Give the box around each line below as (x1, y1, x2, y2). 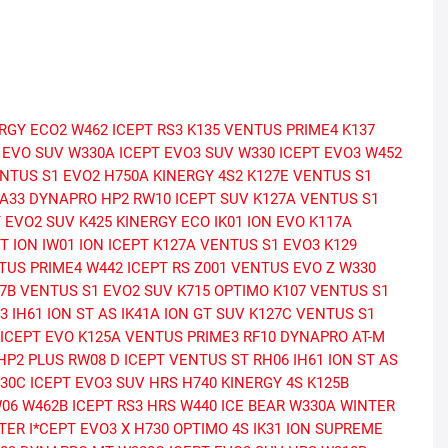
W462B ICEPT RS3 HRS (22, 397, 176, 416)
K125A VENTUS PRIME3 (78, 328, 239, 347)
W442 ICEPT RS (86, 259, 190, 278)
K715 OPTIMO (177, 282, 269, 301)
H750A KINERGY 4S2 (104, 167, 243, 186)
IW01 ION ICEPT (42, 236, 149, 255)
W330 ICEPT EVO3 (238, 144, 361, 163)
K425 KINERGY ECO (79, 213, 210, 232)
